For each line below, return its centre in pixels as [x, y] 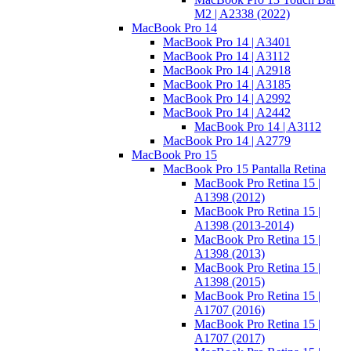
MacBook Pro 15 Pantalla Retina [244, 169]
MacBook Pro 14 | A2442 [227, 113]
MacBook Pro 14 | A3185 [227, 85]
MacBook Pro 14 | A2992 [227, 99]
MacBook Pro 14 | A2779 [227, 141]
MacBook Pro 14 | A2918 [227, 71]
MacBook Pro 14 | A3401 [227, 42]
